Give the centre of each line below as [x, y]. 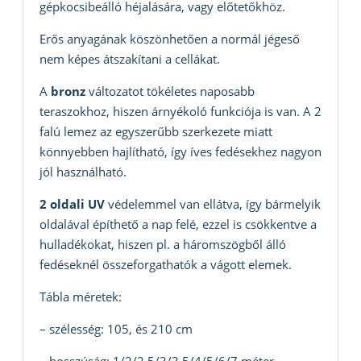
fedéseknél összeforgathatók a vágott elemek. [166, 265]
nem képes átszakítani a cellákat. [130, 59]
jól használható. [83, 172]
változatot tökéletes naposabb [170, 91]
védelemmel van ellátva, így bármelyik [213, 204]
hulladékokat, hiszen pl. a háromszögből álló [163, 245]
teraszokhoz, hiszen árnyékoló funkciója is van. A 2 [180, 112]
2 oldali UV [72, 204]
